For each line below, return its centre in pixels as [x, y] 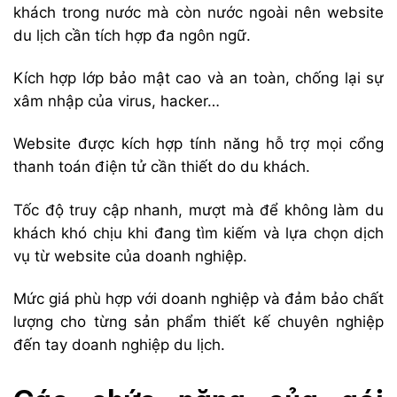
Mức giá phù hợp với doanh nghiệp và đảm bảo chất [198, 298]
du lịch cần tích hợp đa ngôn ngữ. [132, 36]
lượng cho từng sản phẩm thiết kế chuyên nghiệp [198, 321]
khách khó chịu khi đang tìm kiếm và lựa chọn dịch [198, 233]
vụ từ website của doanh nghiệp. [130, 256]
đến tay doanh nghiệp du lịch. [119, 344]
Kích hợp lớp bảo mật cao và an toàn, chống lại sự [198, 78]
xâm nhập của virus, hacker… [117, 101]
